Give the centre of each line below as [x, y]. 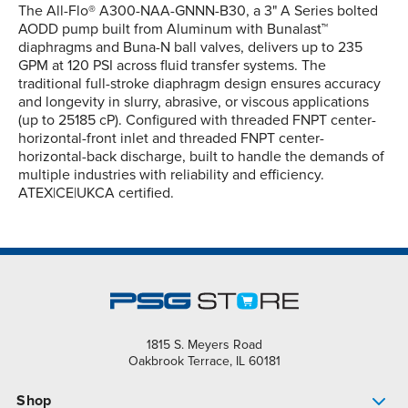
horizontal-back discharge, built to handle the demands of [201, 157]
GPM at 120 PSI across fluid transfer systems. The [172, 66]
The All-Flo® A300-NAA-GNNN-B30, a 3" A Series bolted [198, 11]
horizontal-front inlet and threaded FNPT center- [171, 139]
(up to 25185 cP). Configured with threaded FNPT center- [197, 121]
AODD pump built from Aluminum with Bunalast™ [173, 30]
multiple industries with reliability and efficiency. [171, 175]
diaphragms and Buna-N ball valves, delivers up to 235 [190, 48]
